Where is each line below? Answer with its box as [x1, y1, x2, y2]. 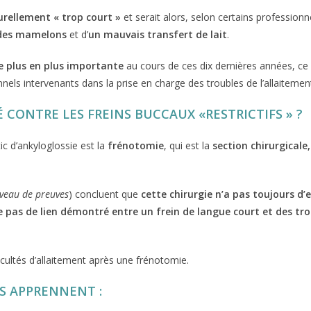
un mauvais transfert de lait [88, 28, 228, 41]
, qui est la [164, 139, 213, 152]
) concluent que [69, 187, 142, 201]
